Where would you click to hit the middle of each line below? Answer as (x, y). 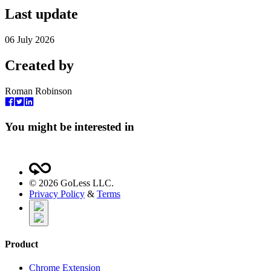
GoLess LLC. (86, 183)
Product (21, 244)
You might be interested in (70, 126)
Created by (39, 65)
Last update (41, 14)
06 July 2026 (30, 40)
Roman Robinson (38, 91)
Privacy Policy (57, 194)
